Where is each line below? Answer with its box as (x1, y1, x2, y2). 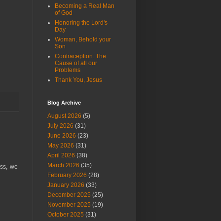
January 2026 (47, 182, 84, 188)
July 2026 (47, 122, 74, 129)
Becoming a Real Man (55, 2, 114, 9)
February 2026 (47, 172, 87, 179)
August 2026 (47, 112, 81, 119)
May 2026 (47, 142, 74, 149)
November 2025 (47, 201, 91, 208)
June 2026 (47, 132, 76, 139)
